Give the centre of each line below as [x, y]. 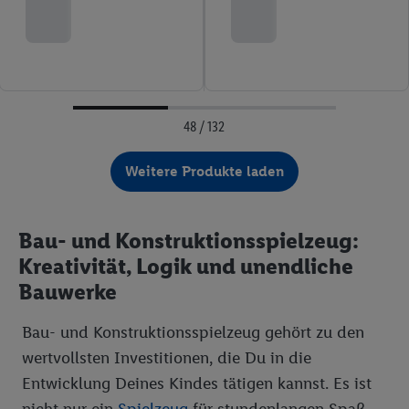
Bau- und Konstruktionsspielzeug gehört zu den [193, 332]
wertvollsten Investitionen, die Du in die [167, 358]
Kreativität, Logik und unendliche [186, 266]
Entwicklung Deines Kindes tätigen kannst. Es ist [197, 383]
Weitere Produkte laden [204, 171]
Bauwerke [68, 292]
